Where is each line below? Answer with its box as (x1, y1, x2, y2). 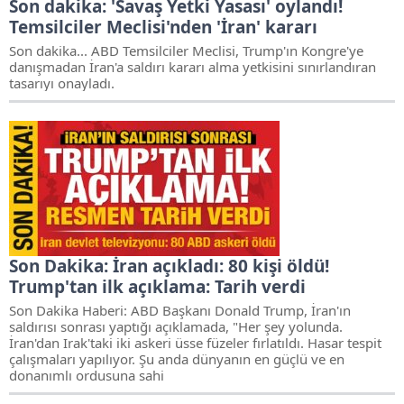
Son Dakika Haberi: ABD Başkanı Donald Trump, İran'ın (9, 301, 351, 319)
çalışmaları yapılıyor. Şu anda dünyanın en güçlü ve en (9, 350, 344, 368)
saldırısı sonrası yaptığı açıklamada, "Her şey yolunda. (9, 317, 343, 335)
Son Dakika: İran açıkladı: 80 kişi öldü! (9, 254, 329, 278)
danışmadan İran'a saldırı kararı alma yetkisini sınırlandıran (9, 58, 376, 76)
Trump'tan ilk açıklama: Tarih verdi (9, 275, 306, 298)
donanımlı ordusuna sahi (9, 366, 164, 384)
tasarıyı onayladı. (9, 74, 115, 92)
